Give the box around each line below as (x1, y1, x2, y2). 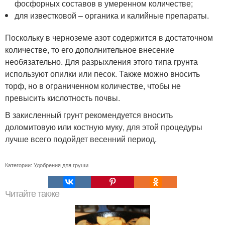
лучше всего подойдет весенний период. (5, 133, 157, 145)
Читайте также (5, 189, 59, 199)
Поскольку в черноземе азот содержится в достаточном (5, 32, 213, 43)
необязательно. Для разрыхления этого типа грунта (5, 56, 198, 67)
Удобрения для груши (34, 161, 88, 169)
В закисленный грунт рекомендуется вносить (5, 109, 173, 121)
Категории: (5, 161, 34, 169)
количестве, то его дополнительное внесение (5, 44, 174, 55)
